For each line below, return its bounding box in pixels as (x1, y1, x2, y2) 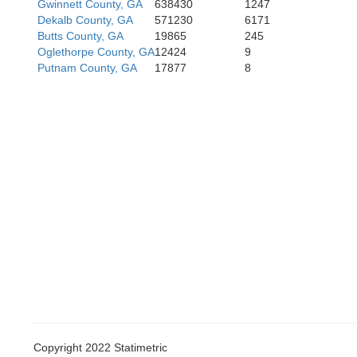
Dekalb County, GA (37, 14, 133, 26)
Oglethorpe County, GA (37, 45, 155, 58)
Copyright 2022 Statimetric (33, 341, 167, 354)
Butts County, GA (37, 29, 124, 42)
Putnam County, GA (37, 61, 137, 74)
